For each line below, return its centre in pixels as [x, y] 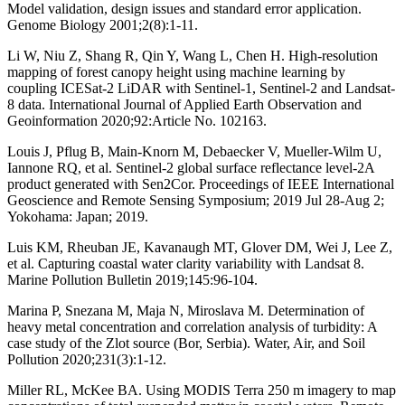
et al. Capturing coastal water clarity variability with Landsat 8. [186, 263]
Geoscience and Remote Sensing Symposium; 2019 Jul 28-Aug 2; [196, 200]
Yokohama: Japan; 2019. [78, 216]
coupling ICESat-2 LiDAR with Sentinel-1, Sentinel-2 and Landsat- [201, 88]
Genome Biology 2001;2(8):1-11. [103, 24]
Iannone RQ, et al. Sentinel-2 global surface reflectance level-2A [191, 167]
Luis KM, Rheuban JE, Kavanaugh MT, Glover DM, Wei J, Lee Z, [200, 247]
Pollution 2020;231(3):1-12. [87, 359]
